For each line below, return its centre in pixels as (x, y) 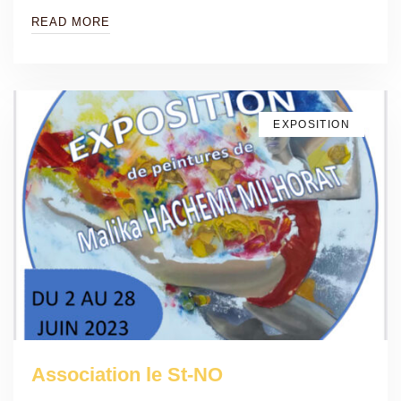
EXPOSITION (311, 125)
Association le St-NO (127, 375)
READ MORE (71, 22)
